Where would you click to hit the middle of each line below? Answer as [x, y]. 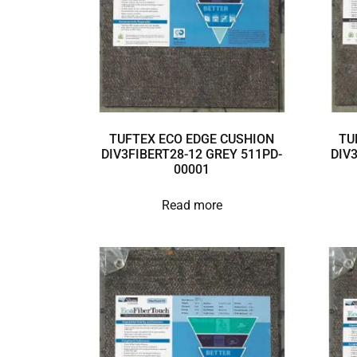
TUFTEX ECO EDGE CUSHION [192, 139]
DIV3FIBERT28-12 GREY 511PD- [192, 154]
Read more [192, 205]
